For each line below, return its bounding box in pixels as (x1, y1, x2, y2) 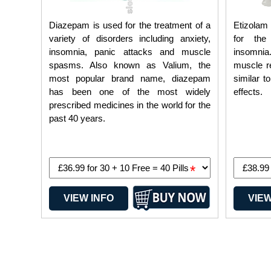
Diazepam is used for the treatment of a (49, 20, 211, 30)
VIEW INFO (63, 192, 114, 203)
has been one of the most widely (49, 87, 211, 97)
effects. (233, 87, 263, 97)
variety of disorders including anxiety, (49, 33, 211, 44)
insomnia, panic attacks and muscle (49, 47, 211, 57)
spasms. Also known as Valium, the (49, 60, 211, 70)
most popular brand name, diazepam (49, 73, 211, 83)
